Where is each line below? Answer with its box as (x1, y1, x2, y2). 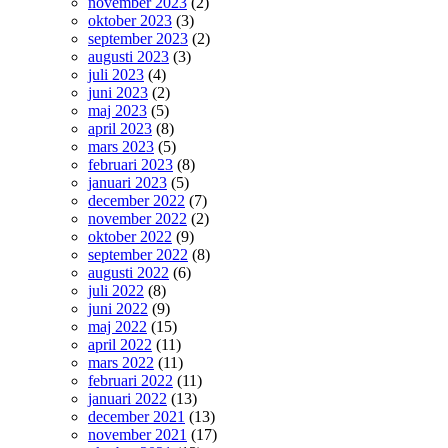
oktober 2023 (88, 12, 172, 29)
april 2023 (88, 120, 152, 137)
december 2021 (88, 408, 185, 425)
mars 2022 (88, 354, 154, 371)
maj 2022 (88, 318, 147, 335)
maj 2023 (88, 102, 147, 119)
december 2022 (88, 192, 185, 209)
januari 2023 (88, 174, 167, 191)
